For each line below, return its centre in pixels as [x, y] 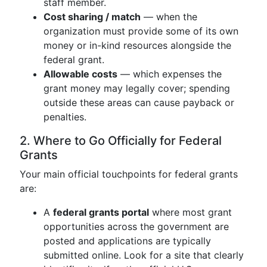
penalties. [65, 117]
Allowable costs [80, 74]
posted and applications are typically [127, 241]
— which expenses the [170, 74]
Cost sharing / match [92, 17]
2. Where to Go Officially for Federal [121, 141]
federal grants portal [101, 212]
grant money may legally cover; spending [137, 88]
